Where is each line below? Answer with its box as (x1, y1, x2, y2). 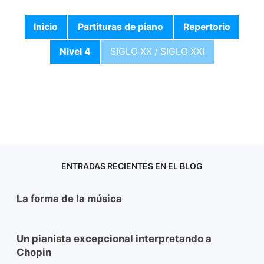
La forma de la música (16, 193, 122, 204)
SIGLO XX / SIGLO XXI (110, 45, 205, 57)
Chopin (16, 246, 51, 258)
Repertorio (183, 21, 230, 32)
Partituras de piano (78, 21, 163, 32)
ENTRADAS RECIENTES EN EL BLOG (61, 161, 203, 171)
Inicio (34, 21, 58, 32)
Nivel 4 (59, 45, 91, 57)
